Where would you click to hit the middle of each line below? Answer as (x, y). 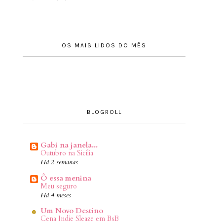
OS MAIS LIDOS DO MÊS (104, 46)
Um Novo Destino (72, 211)
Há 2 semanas (59, 163)
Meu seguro (59, 186)
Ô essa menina (66, 178)
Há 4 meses (56, 195)
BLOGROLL (104, 112)
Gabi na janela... (69, 145)
